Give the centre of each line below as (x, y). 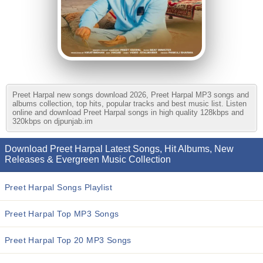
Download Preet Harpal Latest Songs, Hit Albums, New (119, 149)
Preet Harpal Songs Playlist (58, 187)
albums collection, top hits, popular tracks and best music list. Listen (129, 104)
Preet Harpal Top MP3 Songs (62, 214)
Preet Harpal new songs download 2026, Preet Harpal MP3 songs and (131, 95)
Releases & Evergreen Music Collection (88, 159)
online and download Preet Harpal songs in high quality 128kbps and (128, 112)
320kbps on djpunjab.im (53, 121)
